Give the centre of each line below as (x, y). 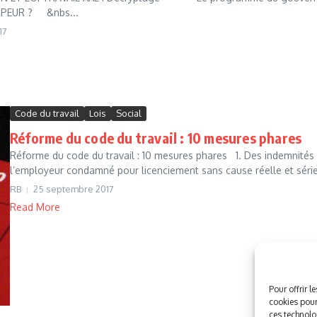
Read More (35, 207)
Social (129, 113)
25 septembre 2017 (74, 189)
